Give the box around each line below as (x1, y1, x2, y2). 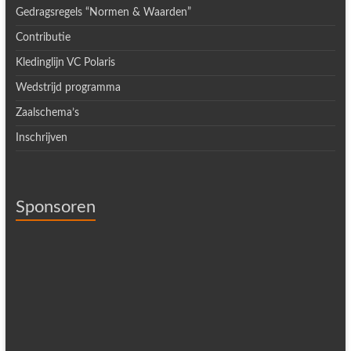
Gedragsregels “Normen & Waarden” (15, 7, 191, 18)
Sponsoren (15, 198, 96, 215)
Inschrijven (15, 132, 67, 143)
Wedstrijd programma (15, 82, 121, 93)
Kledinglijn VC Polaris (15, 57, 115, 68)
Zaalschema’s (15, 107, 79, 118)
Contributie (15, 32, 71, 43)
